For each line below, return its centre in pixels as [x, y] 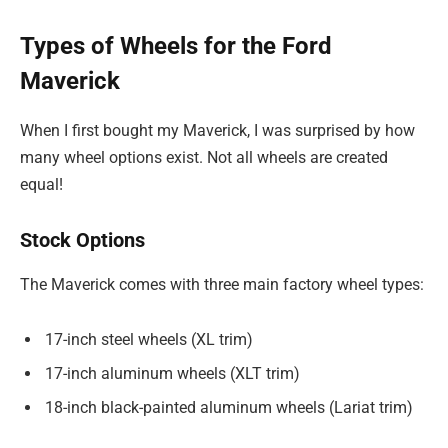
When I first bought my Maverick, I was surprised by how [217, 130]
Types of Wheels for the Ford [176, 45]
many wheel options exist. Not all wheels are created [204, 157]
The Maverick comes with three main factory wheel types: [222, 284]
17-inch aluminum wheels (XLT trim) [172, 374]
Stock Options [82, 240]
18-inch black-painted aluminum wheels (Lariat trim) [229, 408]
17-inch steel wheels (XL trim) [149, 340]
